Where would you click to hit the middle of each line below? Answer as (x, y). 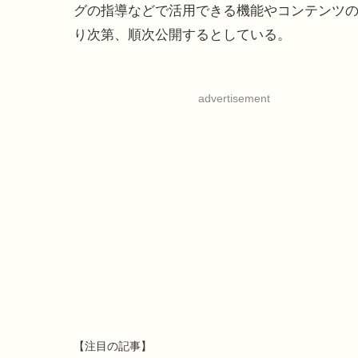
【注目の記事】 (113, 346)
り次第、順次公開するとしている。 (182, 35)
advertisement (234, 99)
